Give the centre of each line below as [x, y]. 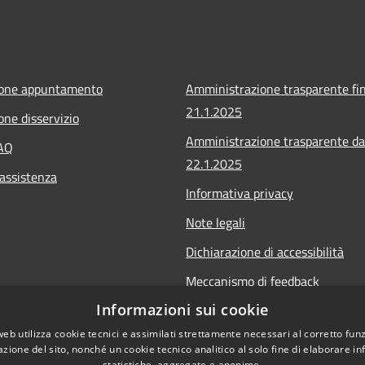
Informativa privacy [240, 193]
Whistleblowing [229, 310]
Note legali [215, 222]
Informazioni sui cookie [182, 310]
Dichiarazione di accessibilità [265, 251]
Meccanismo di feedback [253, 281]
